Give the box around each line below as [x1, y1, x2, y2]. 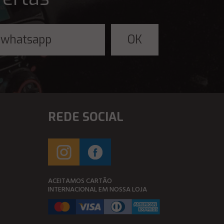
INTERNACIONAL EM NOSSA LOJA [48, 184, 147, 195]
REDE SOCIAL [48, 109, 123, 125]
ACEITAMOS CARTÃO [48, 175, 112, 187]
